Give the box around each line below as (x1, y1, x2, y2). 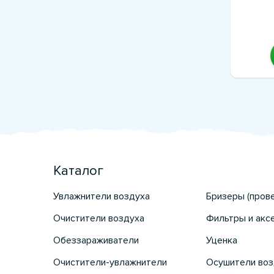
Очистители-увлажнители (53, 256, 167, 268)
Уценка (206, 234, 237, 246)
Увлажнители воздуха (53, 190, 150, 202)
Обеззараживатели (53, 234, 139, 246)
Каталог (53, 163, 103, 179)
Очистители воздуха (53, 212, 144, 224)
